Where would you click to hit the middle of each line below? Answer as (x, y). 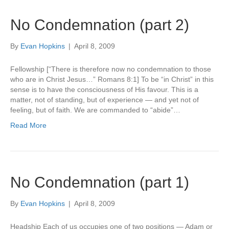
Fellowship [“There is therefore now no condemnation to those (111, 69)
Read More (28, 125)
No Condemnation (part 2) (100, 25)
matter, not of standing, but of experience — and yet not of (105, 100)
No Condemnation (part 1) (100, 182)
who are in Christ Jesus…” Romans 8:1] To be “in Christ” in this (112, 79)
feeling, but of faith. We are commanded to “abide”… (95, 110)
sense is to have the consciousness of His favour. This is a (104, 89)
